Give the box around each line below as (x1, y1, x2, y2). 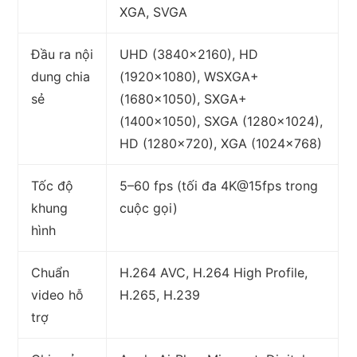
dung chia (31, 69, 91, 85)
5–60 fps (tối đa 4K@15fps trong (120, 178, 319, 194)
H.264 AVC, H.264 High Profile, (120, 265, 308, 281)
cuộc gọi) (120, 200, 178, 217)
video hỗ (31, 287, 84, 304)
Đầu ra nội (31, 46, 94, 63)
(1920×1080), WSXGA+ (120, 69, 260, 85)
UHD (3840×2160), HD (120, 46, 259, 63)
